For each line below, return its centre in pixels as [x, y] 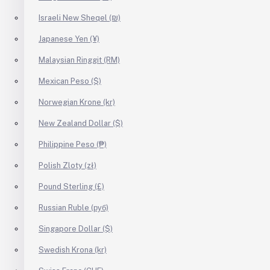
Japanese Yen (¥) [69, 39]
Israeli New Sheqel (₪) [80, 18]
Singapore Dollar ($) [76, 229]
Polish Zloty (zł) [67, 165]
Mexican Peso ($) [70, 81]
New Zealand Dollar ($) [81, 123]
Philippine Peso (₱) [73, 144]
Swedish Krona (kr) [73, 250]
